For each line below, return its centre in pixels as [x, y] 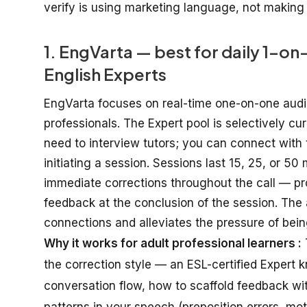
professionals [81, 123]
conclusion [164, 202]
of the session [234, 202]
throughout [201, 183]
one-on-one [247, 103]
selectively [255, 123]
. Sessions [176, 163]
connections [78, 222]
